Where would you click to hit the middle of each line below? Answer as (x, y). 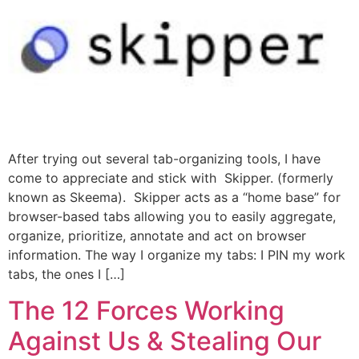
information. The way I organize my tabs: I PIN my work (177, 255)
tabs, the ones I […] (67, 274)
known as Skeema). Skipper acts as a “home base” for (174, 198)
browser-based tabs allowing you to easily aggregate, (172, 217)
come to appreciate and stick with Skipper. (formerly (171, 178)
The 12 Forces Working (146, 310)
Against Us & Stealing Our (165, 341)
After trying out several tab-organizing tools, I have (164, 159)
